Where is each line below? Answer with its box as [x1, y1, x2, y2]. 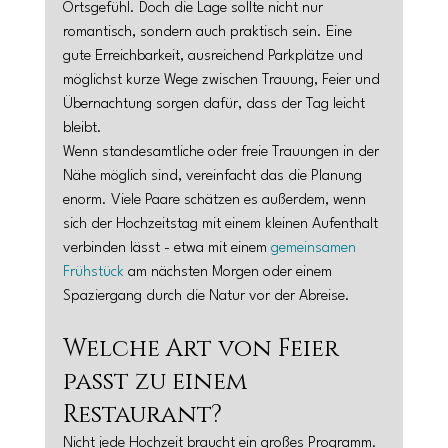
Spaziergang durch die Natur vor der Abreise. [62, 289, 350, 304]
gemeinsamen [270, 241, 360, 256]
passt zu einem [62, 366, 253, 398]
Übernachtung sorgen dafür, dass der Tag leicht [62, 97, 369, 112]
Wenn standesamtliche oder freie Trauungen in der [62, 145, 383, 160]
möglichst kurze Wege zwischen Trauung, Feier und [62, 73, 384, 88]
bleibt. [62, 121, 102, 136]
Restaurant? [62, 399, 222, 431]
